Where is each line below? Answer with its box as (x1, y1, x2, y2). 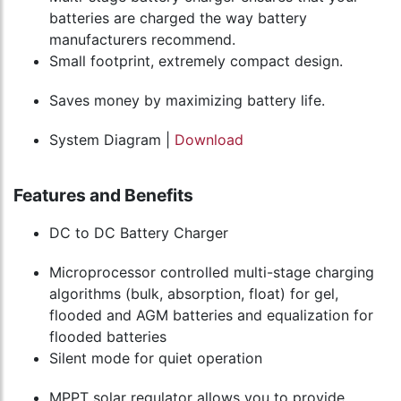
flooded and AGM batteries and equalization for (49, 306, 373, 325)
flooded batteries (49, 328, 166, 346)
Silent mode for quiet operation (49, 349, 262, 368)
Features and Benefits (13, 184, 193, 207)
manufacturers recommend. (49, 30, 235, 49)
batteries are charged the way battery (49, 9, 307, 28)
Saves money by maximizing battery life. (49, 91, 325, 110)
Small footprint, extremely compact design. (49, 52, 343, 71)
